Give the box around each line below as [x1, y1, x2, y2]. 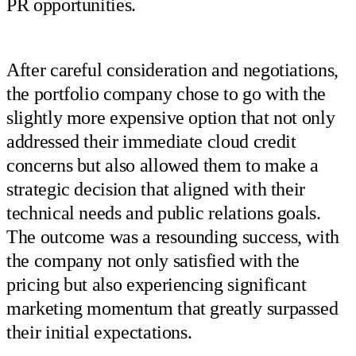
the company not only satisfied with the [6, 250, 300, 272]
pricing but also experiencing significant [6, 274, 307, 296]
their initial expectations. [6, 322, 192, 343]
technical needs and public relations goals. [6, 203, 321, 224]
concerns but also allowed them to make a [6, 155, 319, 176]
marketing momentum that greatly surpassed [6, 298, 339, 319]
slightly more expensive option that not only [6, 107, 335, 129]
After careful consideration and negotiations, [6, 60, 339, 81]
